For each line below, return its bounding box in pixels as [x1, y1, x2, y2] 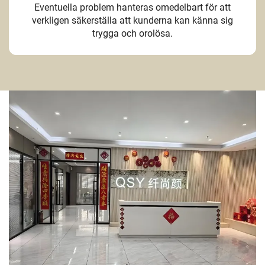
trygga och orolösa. [92, 27, 173, 39]
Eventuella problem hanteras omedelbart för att [34, 1, 231, 13]
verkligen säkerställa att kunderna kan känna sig [32, 14, 233, 26]
